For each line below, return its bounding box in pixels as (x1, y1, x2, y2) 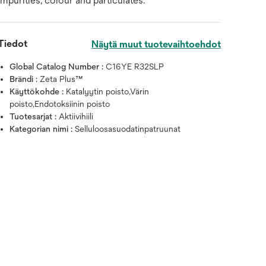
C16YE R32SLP (106, 62, 164, 71)
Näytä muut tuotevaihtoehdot (91, 39, 221, 50)
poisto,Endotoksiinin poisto (9, 99, 110, 109)
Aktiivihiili (59, 112, 94, 121)
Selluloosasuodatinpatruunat (75, 124, 181, 134)
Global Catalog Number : (9, 62, 106, 71)
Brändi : (9, 74, 40, 84)
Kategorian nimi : (9, 124, 75, 134)
